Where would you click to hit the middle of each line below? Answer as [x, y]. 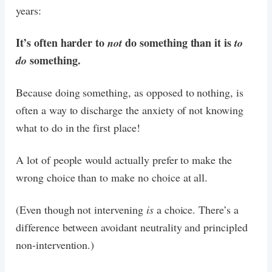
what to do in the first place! [78, 127]
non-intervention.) [55, 244]
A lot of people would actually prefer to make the [124, 159]
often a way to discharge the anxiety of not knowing [130, 110]
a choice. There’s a [196, 209]
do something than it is [178, 42]
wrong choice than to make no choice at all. [112, 177]
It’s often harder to [62, 42]
